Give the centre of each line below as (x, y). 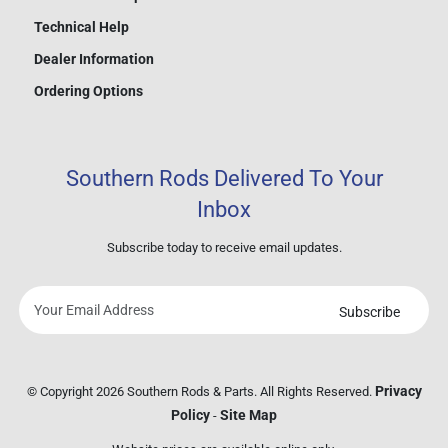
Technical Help (81, 27)
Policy (190, 415)
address (251, 393)
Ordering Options (88, 91)
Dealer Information (93, 59)
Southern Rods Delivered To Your (224, 179)
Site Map (248, 415)
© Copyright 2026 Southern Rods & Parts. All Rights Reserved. (200, 392)
